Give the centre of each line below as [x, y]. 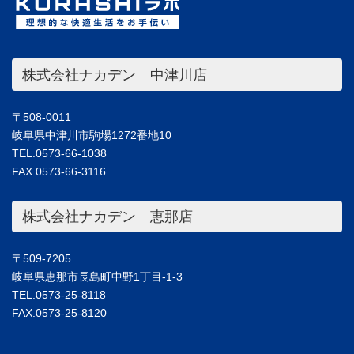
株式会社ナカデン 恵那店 [107, 217]
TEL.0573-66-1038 [59, 153]
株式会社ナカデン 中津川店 [114, 75]
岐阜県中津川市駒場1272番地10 [92, 135]
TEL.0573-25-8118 [59, 294]
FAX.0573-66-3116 [59, 171]
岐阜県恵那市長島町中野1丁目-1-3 [97, 276]
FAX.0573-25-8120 [59, 313]
